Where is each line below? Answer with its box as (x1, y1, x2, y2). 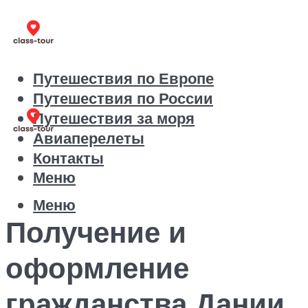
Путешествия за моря (33, 108, 195, 129)
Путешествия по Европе (33, 68, 214, 89)
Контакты (33, 148, 104, 168)
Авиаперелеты (33, 128, 144, 148)
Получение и (5, 213, 186, 250)
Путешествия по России (33, 88, 213, 109)
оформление (5, 249, 189, 285)
